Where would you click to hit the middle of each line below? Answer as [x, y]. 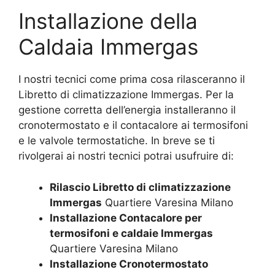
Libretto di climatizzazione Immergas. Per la [126, 95]
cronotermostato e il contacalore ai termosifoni [133, 125]
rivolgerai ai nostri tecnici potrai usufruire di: [126, 156]
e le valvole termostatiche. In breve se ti [117, 141]
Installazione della [108, 21]
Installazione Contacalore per [126, 218]
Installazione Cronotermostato [129, 264]
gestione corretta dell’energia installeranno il [127, 110]
